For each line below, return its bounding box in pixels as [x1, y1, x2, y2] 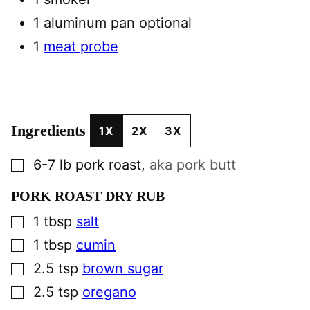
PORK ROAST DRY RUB [11, 188, 165, 203]
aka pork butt [149, 156, 236, 173]
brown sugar [82, 260, 163, 277]
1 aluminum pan [33, 15, 139, 31]
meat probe [44, 38, 118, 55]
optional [139, 15, 192, 31]
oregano [82, 284, 136, 300]
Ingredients [11, 122, 90, 139]
